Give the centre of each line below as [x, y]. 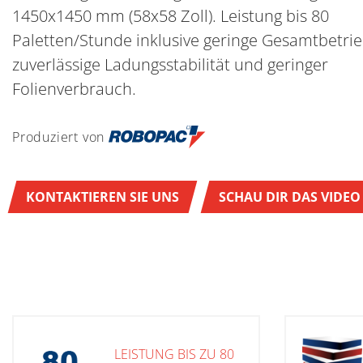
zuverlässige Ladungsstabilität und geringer [170, 64]
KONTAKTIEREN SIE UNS [102, 196]
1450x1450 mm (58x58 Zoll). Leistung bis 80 [171, 16]
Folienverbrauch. [74, 89]
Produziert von [59, 137]
